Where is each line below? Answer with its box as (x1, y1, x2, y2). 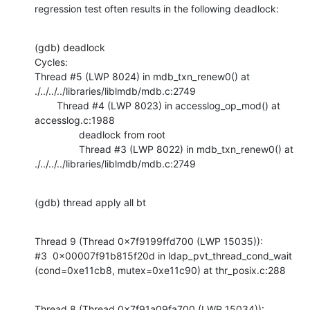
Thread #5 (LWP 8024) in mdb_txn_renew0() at (35, 70, 250, 82)
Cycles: (35, 55, 68, 68)
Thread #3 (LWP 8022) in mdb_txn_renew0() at (35, 143, 79, 155)
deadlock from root (35, 128, 79, 140)
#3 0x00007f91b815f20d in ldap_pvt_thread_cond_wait (35, 249, 292, 262)
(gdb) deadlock (35, 41, 105, 53)
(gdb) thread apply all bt (35, 196, 146, 208)
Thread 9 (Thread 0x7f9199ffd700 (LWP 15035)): (35, 235, 263, 247)
